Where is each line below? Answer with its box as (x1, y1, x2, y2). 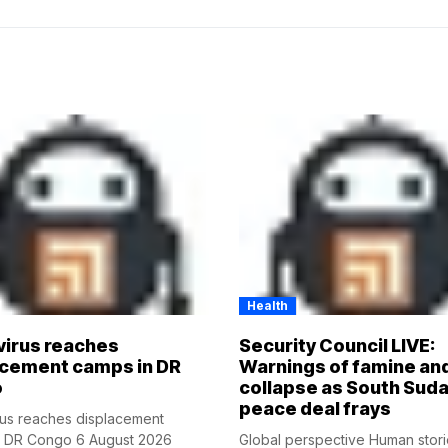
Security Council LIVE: (239, 335, 435, 357)
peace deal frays (239, 398, 391, 420)
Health (247, 298, 288, 314)
